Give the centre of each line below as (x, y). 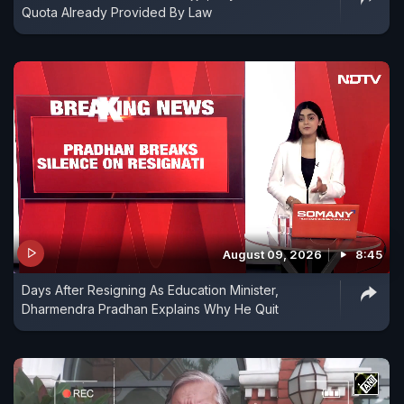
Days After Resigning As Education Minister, (150, 289)
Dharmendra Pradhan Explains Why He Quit (150, 308)
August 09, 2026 (272, 254)
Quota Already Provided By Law (117, 13)
